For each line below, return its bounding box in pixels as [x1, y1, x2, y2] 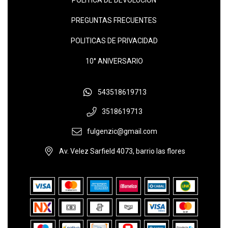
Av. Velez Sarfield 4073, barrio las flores [59, 147, 185, 156]
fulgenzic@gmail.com [87, 127, 157, 136]
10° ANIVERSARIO [85, 56, 143, 65]
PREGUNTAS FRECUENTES [71, 16, 157, 24]
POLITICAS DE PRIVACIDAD [70, 36, 158, 45]
